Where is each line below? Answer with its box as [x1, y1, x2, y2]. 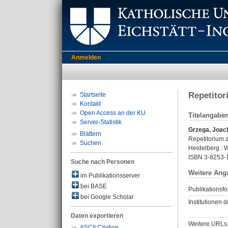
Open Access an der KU [80, 109, 146, 117]
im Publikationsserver [79, 172, 140, 179]
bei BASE [79, 183, 107, 190]
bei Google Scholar [79, 193, 134, 201]
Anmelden [71, 54, 101, 61]
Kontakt [80, 100, 101, 107]
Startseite [80, 91, 106, 98]
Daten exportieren [71, 212, 123, 219]
